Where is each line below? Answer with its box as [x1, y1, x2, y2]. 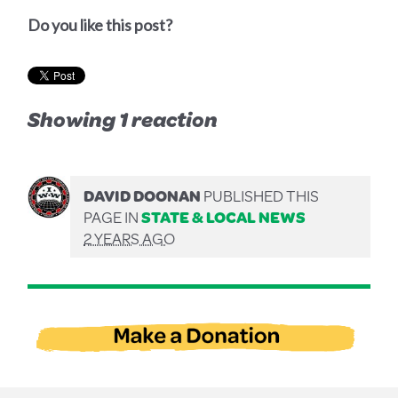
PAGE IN [84, 205, 142, 229]
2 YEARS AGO [84, 227, 176, 251]
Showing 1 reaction [28, 104, 219, 135]
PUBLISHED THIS [201, 184, 320, 208]
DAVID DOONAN [84, 184, 202, 208]
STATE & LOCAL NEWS [141, 205, 306, 229]
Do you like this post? [28, 15, 173, 36]
